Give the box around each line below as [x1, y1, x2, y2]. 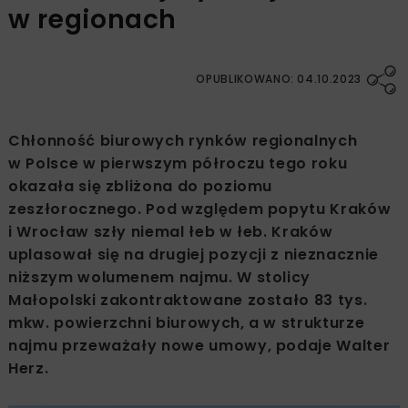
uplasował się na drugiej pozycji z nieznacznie [8, 244, 379, 266]
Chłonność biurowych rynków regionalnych [8, 130, 358, 152]
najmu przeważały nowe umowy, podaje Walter [8, 335, 391, 357]
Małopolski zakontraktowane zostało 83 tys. [8, 290, 368, 311]
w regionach [8, 2, 178, 38]
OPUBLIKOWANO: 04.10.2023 [196, 71, 362, 87]
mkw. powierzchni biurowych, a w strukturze [8, 312, 365, 334]
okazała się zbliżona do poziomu [8, 176, 273, 198]
